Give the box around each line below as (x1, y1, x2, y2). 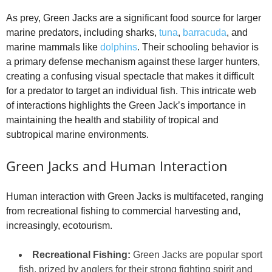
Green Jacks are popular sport (131, 249, 262, 260)
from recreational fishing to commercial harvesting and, (6, 205, 240, 216)
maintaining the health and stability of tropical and (6, 114, 219, 125)
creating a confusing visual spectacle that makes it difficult (6, 70, 254, 81)
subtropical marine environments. (6, 129, 149, 140)
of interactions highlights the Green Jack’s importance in (6, 100, 246, 110)
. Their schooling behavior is (137, 41, 259, 52)
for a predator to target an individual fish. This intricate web (6, 85, 256, 96)
